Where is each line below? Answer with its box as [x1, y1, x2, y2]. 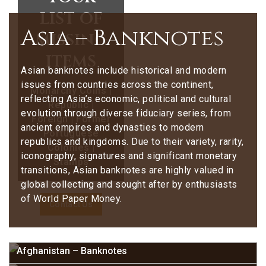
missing [34, 28, 107, 52]
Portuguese [43, 128, 99, 139]
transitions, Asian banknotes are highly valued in [21, 164, 234, 176]
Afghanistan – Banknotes [17, 245, 127, 256]
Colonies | [47, 142, 95, 153]
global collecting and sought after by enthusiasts [21, 179, 237, 190]
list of [40, 7, 102, 30]
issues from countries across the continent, [21, 79, 214, 90]
